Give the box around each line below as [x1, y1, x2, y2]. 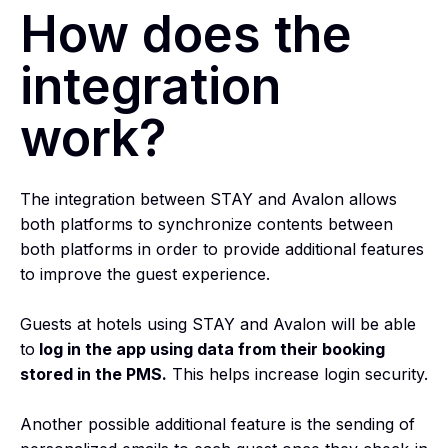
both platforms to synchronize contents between [20, 213, 393, 234]
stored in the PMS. [20, 363, 167, 384]
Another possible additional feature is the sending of [20, 413, 415, 434]
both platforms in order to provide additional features [20, 238, 424, 259]
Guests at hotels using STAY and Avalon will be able [20, 313, 416, 334]
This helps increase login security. [167, 363, 428, 384]
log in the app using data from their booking [35, 338, 385, 359]
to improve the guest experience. [20, 263, 270, 284]
